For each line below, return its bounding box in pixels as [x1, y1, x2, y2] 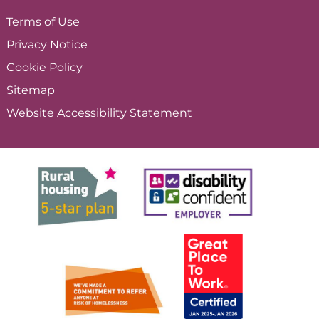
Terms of [6, 15, 58, 29]
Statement [130, 106, 192, 120]
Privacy [6, 38, 50, 52]
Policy [49, 61, 83, 75]
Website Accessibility [6, 106, 130, 120]
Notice [50, 38, 88, 52]
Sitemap [6, 83, 55, 98]
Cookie [6, 61, 49, 75]
